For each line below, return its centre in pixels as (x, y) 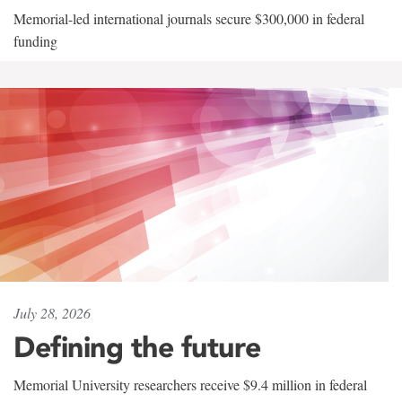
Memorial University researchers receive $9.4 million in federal (190, 385)
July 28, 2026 (52, 313)
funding (35, 40)
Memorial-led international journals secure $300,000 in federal (189, 18)
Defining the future (137, 347)
